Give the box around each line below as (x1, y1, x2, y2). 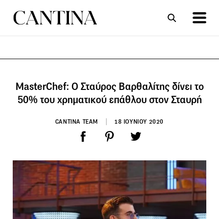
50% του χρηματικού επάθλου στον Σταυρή (17, 93, 202, 106)
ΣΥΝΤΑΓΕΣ (47, 66, 78, 76)
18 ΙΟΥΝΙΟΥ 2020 (114, 117, 164, 125)
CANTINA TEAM (55, 117, 99, 125)
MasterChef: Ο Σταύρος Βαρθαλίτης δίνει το (15, 80, 204, 93)
